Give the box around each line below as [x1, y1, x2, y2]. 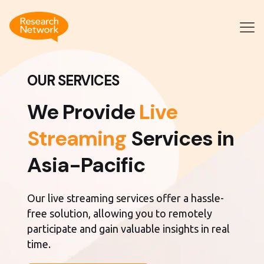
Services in [127, 125, 235, 152]
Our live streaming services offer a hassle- [27, 192, 225, 204]
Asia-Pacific [27, 151, 146, 179]
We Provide [27, 98, 140, 126]
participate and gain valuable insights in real [27, 223, 230, 235]
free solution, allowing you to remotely [27, 207, 213, 219]
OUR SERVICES [27, 71, 120, 90]
